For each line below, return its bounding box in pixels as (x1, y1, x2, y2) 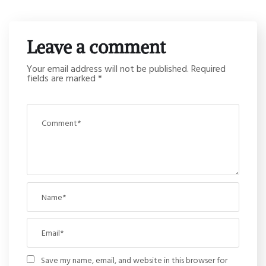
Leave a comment (27, 36, 166, 59)
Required (191, 61, 226, 76)
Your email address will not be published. (27, 61, 189, 76)
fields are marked (27, 71, 98, 85)
